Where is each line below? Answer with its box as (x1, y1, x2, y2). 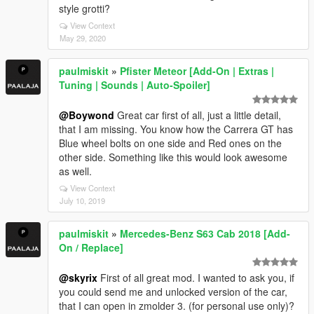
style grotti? (59, 1, 110, 15)
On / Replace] (59, 240, 123, 254)
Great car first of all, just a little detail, (114, 108, 281, 122)
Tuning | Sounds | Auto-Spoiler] (59, 78, 210, 92)
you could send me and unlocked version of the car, (59, 285, 287, 299)
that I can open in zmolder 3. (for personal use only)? (59, 299, 294, 313)
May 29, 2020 (60, 32, 106, 43)
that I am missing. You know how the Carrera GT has (59, 122, 293, 136)
